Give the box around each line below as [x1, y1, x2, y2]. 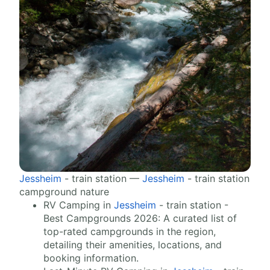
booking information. [43, 252, 139, 265]
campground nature [19, 186, 109, 198]
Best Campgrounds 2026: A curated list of [43, 212, 237, 225]
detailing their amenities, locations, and [43, 239, 222, 251]
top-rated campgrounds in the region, [43, 225, 216, 238]
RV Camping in [43, 199, 114, 212]
